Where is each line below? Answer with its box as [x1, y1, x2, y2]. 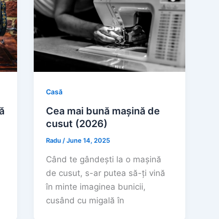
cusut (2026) [46, 118, 108, 130]
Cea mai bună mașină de [46, 105, 160, 117]
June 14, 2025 [66, 136, 110, 145]
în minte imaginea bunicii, [46, 181, 146, 192]
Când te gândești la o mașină [46, 154, 162, 164]
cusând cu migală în [46, 195, 125, 205]
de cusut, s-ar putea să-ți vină [46, 168, 166, 178]
